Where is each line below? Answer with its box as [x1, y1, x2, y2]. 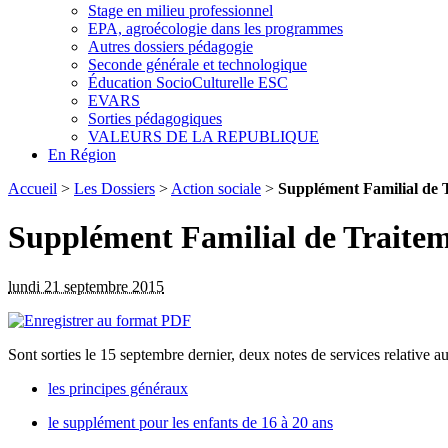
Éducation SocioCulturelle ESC [88, 73, 288, 91]
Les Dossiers [74, 179, 155, 197]
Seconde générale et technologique [88, 55, 307, 73]
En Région [48, 145, 116, 163]
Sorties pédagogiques [88, 109, 222, 127]
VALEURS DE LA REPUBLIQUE [88, 127, 319, 145]
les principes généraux [48, 379, 188, 397]
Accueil [8, 179, 57, 197]
